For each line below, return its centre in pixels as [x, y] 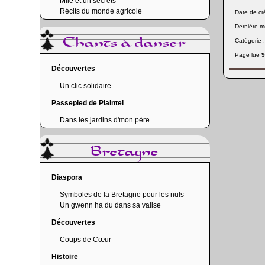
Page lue [248, 54]
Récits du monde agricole [101, 11]
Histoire [65, 257]
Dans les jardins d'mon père [105, 120]
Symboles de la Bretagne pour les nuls [122, 195]
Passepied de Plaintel [88, 103]
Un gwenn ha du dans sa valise [111, 205]
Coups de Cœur [86, 240]
